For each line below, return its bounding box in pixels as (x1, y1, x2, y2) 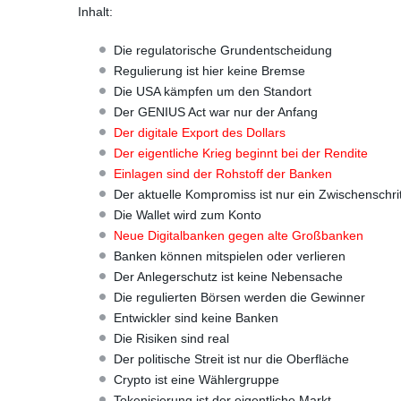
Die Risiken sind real (114, 331, 229, 346)
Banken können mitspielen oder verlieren (114, 249, 346, 263)
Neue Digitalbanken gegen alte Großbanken (114, 228, 363, 243)
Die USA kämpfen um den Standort (114, 84, 311, 98)
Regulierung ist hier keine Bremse (114, 64, 305, 78)
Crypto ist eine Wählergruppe (114, 372, 279, 387)
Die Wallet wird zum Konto (114, 208, 261, 222)
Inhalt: (78, 4, 113, 19)
